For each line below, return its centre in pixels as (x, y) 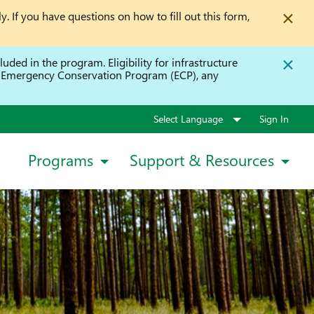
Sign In (274, 119)
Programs (61, 159)
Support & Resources (202, 159)
